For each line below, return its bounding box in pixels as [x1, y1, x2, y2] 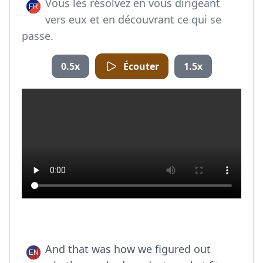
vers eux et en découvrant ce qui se [45, 12, 221, 26]
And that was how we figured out [45, 242, 211, 256]
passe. [22, 29, 53, 43]
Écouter [123, 60, 159, 73]
